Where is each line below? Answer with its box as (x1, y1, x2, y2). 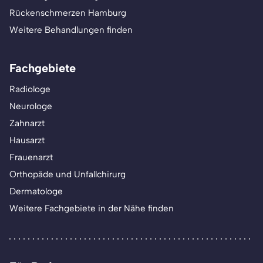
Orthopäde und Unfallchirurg (9, 169, 126, 180)
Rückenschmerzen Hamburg (9, 8, 126, 18)
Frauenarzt (9, 152, 53, 163)
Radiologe (9, 84, 50, 95)
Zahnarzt (9, 118, 45, 129)
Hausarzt (9, 135, 45, 146)
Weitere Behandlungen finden (9, 25, 133, 35)
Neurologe (9, 101, 52, 112)
